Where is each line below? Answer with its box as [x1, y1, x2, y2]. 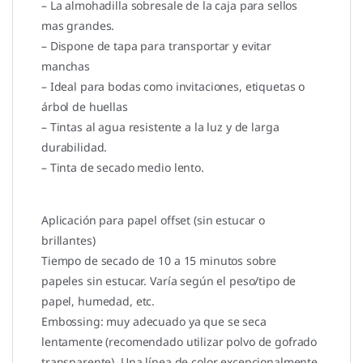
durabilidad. [41, 139, 108, 156]
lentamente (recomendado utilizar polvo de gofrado [41, 334, 318, 350]
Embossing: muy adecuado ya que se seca [41, 314, 267, 330]
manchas [41, 58, 91, 75]
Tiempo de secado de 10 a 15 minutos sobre [41, 253, 277, 269]
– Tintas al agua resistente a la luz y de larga [41, 119, 280, 135]
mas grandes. [41, 18, 115, 34]
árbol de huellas [41, 99, 128, 115]
